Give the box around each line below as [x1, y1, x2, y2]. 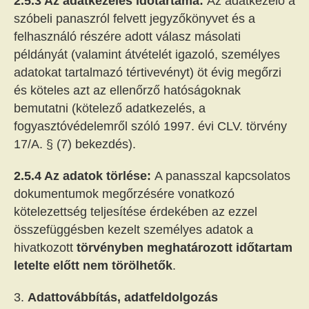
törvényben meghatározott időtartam [77, 241, 292, 255]
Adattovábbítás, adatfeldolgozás [28, 290, 218, 304]
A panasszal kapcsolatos [154, 169, 290, 183]
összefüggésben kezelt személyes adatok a [14, 223, 253, 237]
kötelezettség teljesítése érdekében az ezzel [14, 205, 257, 219]
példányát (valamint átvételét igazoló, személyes [14, 48, 280, 61]
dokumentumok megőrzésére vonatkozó [14, 187, 235, 201]
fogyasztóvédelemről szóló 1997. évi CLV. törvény [14, 119, 287, 133]
